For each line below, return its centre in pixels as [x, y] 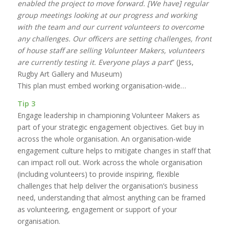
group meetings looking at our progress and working [107, 15]
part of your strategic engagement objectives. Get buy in [110, 127]
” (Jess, [182, 62]
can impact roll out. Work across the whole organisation [110, 163]
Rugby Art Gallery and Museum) [70, 74]
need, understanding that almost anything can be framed [111, 198]
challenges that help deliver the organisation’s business [108, 186]
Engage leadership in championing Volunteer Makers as [108, 116]
